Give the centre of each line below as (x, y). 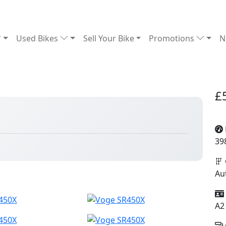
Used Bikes (38, 38)
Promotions (173, 38)
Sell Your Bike (108, 38)
